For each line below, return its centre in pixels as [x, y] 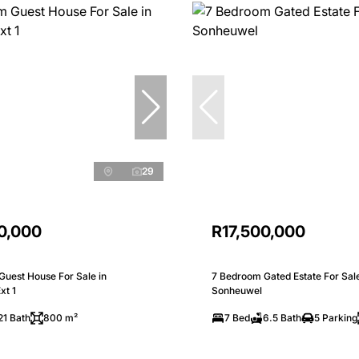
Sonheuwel [237, 290]
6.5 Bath [282, 317]
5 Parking [336, 317]
